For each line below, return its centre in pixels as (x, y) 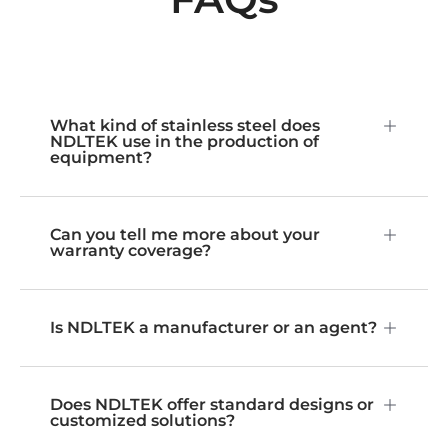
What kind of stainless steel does (185, 126)
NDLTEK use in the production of (184, 142)
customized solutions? (142, 421)
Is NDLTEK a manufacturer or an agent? (213, 328)
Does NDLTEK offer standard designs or (212, 405)
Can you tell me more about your (185, 235)
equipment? (101, 158)
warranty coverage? (130, 251)
